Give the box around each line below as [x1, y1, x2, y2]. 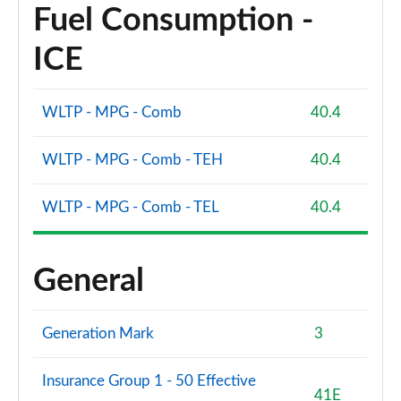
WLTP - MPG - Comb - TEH [42, 152, 223, 167]
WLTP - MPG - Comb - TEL [42, 200, 219, 215]
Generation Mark [42, 326, 154, 341]
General [33, 265, 144, 297]
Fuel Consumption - [33, 4, 313, 37]
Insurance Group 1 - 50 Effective [42, 373, 256, 388]
